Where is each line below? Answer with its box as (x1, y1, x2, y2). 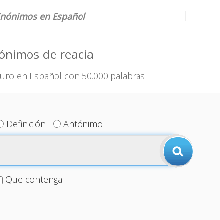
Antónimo (63, 118, 103, 130)
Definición (6, 118, 46, 130)
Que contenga (5, 173, 62, 185)
